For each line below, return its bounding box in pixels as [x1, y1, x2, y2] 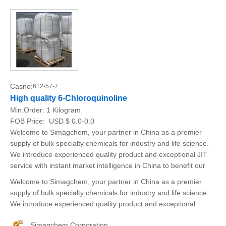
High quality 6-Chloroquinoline [10, 94, 127, 102]
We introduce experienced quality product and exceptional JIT [10, 150, 207, 158]
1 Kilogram [46, 106, 81, 114]
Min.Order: [10, 106, 46, 114]
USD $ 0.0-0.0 [47, 117, 94, 125]
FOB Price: [10, 117, 47, 125]
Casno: [10, 82, 33, 90]
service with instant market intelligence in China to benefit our [10, 161, 205, 169]
